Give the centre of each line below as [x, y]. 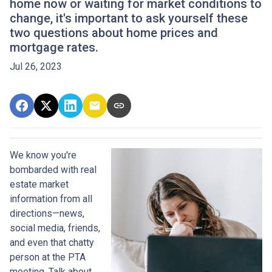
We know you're [43, 155]
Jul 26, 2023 [36, 66]
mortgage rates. [54, 47]
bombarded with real [53, 170]
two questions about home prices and [114, 33]
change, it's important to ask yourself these [129, 18]
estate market [39, 184]
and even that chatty [52, 243]
